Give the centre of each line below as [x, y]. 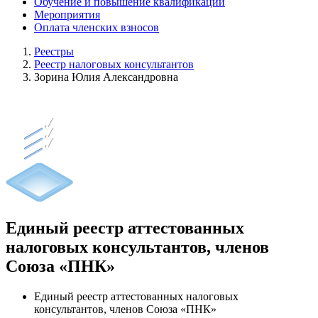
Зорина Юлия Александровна [106, 77]
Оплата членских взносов [97, 27]
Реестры [54, 51]
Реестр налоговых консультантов [114, 64]
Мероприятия [67, 15]
